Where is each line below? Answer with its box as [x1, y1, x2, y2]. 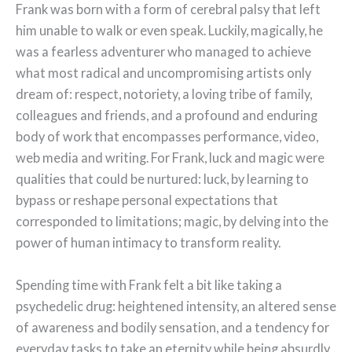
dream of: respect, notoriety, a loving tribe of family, [16, 86, 312, 102]
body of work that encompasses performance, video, [16, 129, 318, 145]
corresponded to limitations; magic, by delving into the [16, 214, 328, 229]
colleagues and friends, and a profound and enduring [16, 108, 317, 123]
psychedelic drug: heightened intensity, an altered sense [16, 298, 336, 313]
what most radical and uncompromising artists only [16, 65, 311, 81]
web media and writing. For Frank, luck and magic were [16, 150, 324, 166]
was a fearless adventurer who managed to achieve [16, 44, 311, 60]
